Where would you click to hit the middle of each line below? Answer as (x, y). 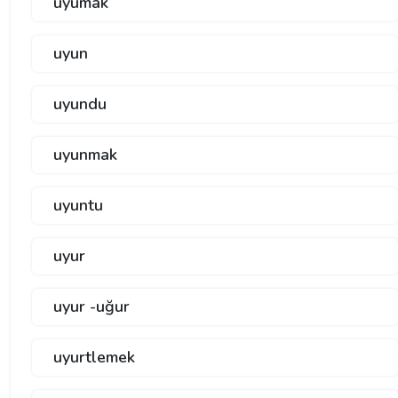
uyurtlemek (94, 358)
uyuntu (78, 206)
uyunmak (85, 155)
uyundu (80, 104)
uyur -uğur (92, 307)
